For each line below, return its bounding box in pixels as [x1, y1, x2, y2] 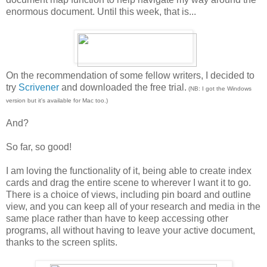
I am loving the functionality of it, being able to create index [6, 165, 252, 176]
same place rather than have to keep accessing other [6, 213, 228, 223]
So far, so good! [6, 141, 72, 152]
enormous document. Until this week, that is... [6, 6, 196, 17]
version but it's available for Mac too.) [6, 97, 108, 104]
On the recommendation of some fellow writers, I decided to [6, 70, 254, 80]
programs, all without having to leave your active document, [6, 225, 255, 235]
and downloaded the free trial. [59, 82, 187, 92]
